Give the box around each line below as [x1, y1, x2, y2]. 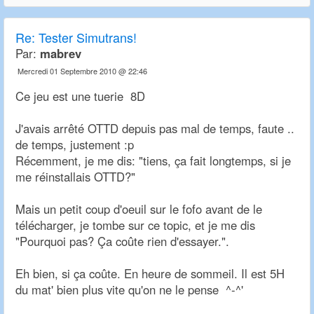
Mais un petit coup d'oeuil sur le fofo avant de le [15, 200, 262, 218]
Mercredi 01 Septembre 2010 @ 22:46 [18, 65, 147, 77]
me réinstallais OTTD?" [15, 168, 135, 186]
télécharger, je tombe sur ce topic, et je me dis [15, 217, 255, 234]
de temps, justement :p [15, 136, 134, 153]
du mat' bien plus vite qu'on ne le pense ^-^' [15, 281, 243, 299]
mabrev [40, 45, 81, 62]
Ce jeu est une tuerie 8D [15, 88, 145, 105]
